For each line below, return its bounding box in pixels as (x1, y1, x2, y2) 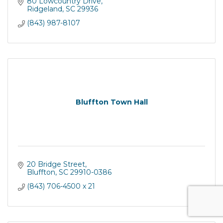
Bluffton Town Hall (75, 98, 148, 107)
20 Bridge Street (26, 159, 85, 169)
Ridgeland (26, 4, 62, 13)
